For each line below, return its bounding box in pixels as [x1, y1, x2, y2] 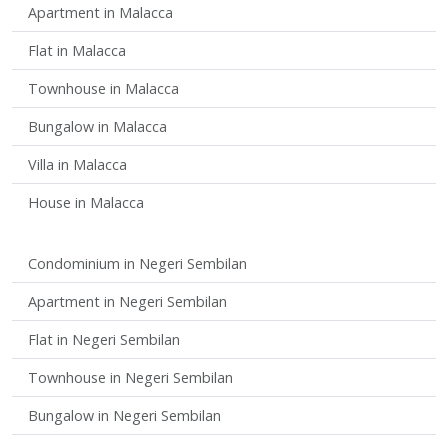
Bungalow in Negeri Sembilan [28, 405, 221, 425]
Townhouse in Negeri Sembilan [28, 367, 233, 387]
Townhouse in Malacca [28, 78, 179, 98]
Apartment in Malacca [28, 2, 173, 22]
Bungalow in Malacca [28, 116, 167, 136]
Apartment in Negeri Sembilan [28, 291, 227, 311]
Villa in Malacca [28, 154, 127, 174]
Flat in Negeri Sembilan [28, 329, 180, 349]
